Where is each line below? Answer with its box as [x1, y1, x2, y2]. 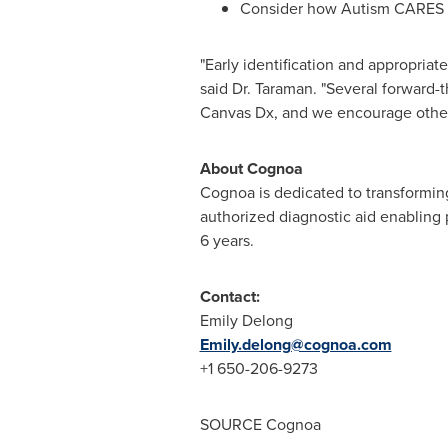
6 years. [199, 229, 258, 252]
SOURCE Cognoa [199, 413, 321, 436]
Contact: [199, 285, 260, 308]
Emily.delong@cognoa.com [199, 333, 392, 356]
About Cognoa [199, 157, 303, 180]
